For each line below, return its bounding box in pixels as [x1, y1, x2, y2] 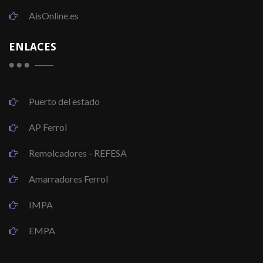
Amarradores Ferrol [27, 173, 108, 184]
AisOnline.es [27, 9, 79, 21]
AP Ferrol [27, 121, 67, 133]
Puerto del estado [27, 95, 100, 107]
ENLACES [9, 40, 56, 53]
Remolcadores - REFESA [27, 147, 127, 159]
